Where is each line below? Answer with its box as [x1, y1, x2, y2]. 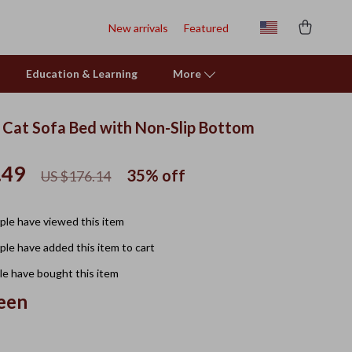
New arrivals [108, 20, 168, 35]
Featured [184, 20, 229, 35]
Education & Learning [25, 67, 137, 80]
